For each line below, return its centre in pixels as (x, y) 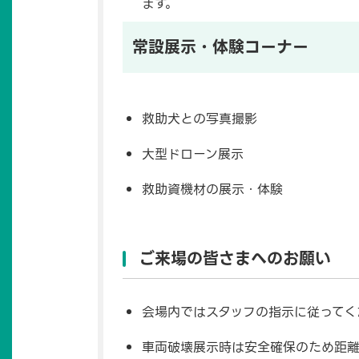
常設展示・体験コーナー (220, 48)
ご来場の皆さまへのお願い (235, 259)
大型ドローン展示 (193, 155)
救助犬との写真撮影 (200, 119)
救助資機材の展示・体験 (212, 190)
